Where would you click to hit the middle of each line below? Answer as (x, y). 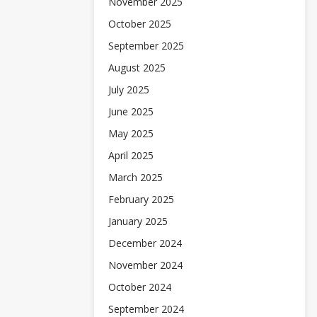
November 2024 (145, 265)
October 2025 (140, 24)
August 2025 (137, 68)
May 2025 (131, 133)
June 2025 (131, 111)
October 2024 (140, 287)
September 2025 (146, 46)
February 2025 (141, 199)
